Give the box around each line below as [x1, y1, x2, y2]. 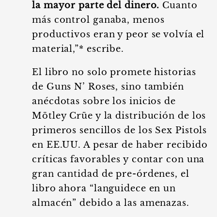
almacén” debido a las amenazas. [32, 198, 189, 208]
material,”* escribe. [32, 44, 124, 54]
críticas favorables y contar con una [32, 154, 205, 165]
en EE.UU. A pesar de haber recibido [32, 139, 208, 150]
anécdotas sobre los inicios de [32, 96, 176, 107]
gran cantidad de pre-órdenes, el [32, 169, 189, 179]
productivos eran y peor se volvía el [32, 29, 205, 40]
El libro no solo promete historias [32, 67, 196, 77]
